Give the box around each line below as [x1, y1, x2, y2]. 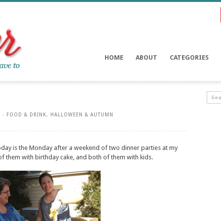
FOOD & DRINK [6, 112, 46, 117]
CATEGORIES [170, 54, 209, 61]
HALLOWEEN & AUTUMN [50, 112, 113, 117]
